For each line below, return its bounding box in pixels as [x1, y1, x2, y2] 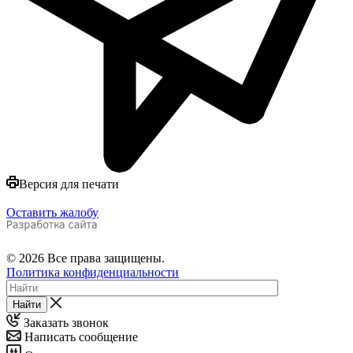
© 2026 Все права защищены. [6, 251, 165, 265]
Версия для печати [19, 176, 119, 191]
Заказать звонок [20, 315, 109, 329]
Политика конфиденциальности [6, 265, 179, 279]
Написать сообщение [21, 329, 138, 344]
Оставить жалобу [6, 205, 98, 219]
